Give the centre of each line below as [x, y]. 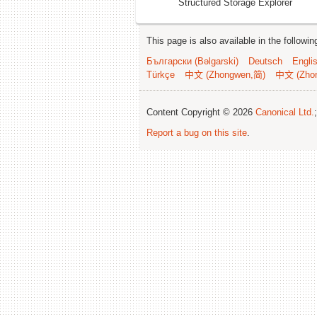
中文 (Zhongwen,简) [225, 75]
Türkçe [161, 75]
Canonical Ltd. [285, 113]
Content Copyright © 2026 [201, 113]
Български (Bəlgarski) [192, 62]
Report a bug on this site [197, 133]
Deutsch [265, 62]
